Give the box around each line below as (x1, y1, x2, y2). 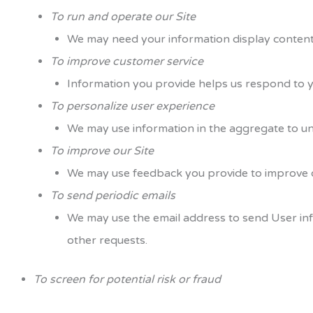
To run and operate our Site (50, 10, 196, 24)
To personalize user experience (50, 99, 214, 113)
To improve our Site (50, 144, 154, 158)
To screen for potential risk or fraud (34, 272, 221, 286)
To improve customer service (50, 54, 203, 68)
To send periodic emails (50, 189, 175, 203)
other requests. (67, 233, 147, 247)
